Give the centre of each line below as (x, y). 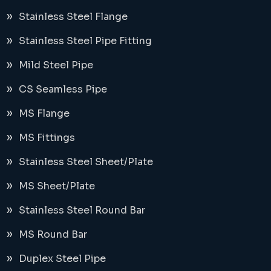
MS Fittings (47, 137)
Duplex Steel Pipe (62, 258)
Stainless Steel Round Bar (82, 210)
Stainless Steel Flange (73, 16)
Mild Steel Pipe (56, 65)
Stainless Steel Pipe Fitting (85, 41)
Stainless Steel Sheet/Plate (86, 162)
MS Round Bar (53, 234)
